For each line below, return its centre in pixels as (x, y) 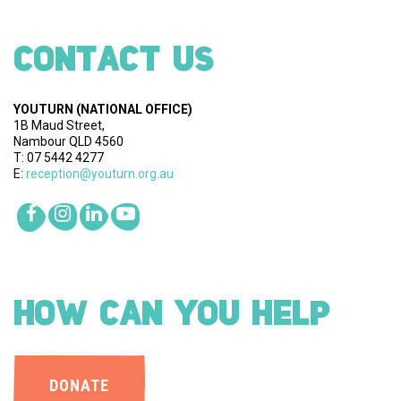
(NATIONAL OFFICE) (134, 110)
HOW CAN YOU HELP (171, 306)
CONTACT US (114, 51)
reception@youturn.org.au (100, 174)
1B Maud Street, (59, 126)
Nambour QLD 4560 (68, 142)
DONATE (79, 386)
